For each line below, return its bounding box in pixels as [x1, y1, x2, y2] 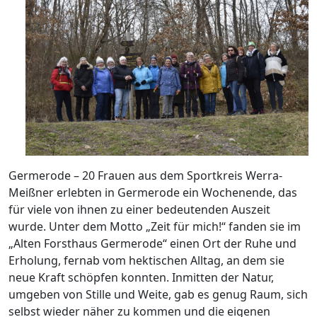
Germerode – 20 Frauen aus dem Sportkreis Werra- [8, 168, 282, 184]
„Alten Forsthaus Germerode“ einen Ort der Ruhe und [8, 236, 296, 252]
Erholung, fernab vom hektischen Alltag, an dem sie [8, 253, 284, 269]
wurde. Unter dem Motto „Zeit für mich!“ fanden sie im [8, 219, 301, 235]
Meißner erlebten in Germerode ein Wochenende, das [8, 185, 297, 201]
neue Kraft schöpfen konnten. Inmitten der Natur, [8, 270, 274, 286]
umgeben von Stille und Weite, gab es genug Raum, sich [8, 287, 308, 303]
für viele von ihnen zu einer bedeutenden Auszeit [8, 202, 270, 218]
